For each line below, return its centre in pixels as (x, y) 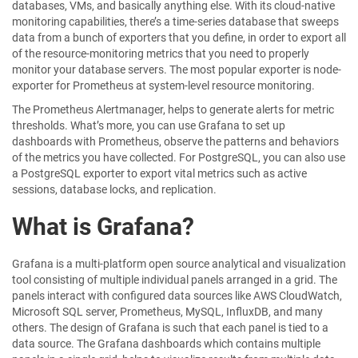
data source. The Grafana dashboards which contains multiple (166, 344)
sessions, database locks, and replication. (114, 189)
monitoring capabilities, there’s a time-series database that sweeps (175, 22)
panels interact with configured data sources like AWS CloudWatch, (177, 296)
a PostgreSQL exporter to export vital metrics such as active (159, 173)
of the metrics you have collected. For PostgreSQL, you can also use (179, 157)
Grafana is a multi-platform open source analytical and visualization (179, 264)
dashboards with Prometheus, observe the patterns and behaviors (175, 141)
